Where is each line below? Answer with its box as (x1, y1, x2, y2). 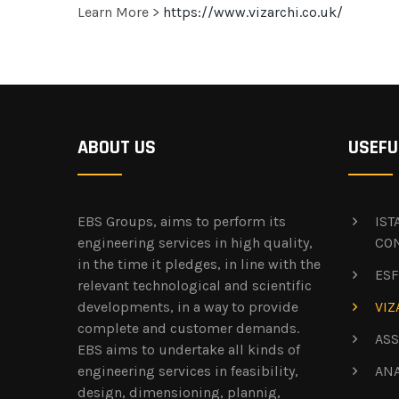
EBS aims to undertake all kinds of (77, 340, 300, 358)
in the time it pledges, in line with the (77, 255, 321, 273)
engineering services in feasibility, (77, 362, 298, 379)
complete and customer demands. (77, 319, 299, 337)
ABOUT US (77, 134, 156, 160)
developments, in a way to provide (77, 297, 298, 315)
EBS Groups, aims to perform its (77, 212, 286, 230)
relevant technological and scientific (77, 276, 312, 294)
